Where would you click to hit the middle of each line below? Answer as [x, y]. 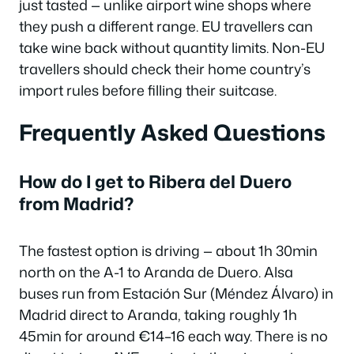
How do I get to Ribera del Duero [155, 181]
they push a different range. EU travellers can [166, 26]
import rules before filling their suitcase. [148, 90]
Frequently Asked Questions [172, 132]
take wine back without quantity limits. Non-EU [172, 47]
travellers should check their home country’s [165, 68]
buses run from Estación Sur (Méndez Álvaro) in [176, 293]
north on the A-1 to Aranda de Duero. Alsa [156, 272]
